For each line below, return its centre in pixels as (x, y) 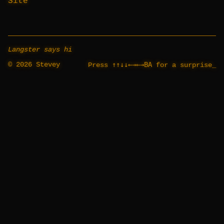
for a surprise (182, 65)
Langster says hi (40, 49)
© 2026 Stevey (34, 64)
